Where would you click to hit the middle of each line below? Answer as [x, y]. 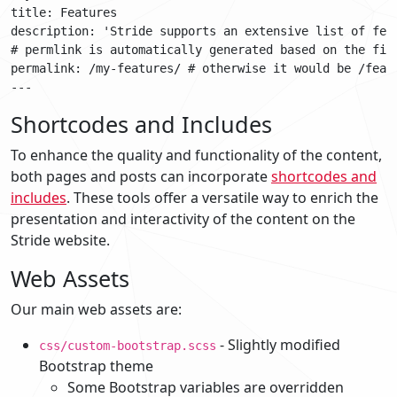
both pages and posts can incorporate [141, 176]
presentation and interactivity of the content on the [183, 218]
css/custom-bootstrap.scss [128, 345]
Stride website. [60, 240]
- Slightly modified [278, 344]
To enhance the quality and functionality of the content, [196, 155]
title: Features [64, 12]
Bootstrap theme [96, 366]
